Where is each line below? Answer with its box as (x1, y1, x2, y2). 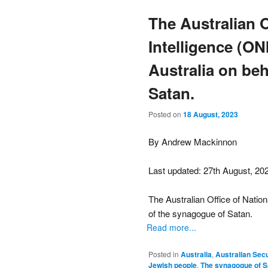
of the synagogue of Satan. (148, 207, 252, 220)
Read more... (147, 221, 196, 234)
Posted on (148, 109, 183, 120)
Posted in (148, 248, 179, 259)
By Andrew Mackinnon (148, 135, 237, 148)
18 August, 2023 (183, 109, 238, 120)
